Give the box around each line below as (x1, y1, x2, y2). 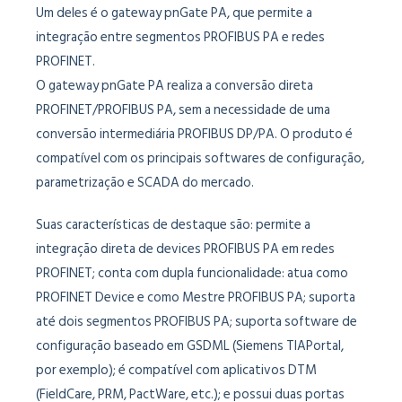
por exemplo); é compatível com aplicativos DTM (36, 359, 317, 381)
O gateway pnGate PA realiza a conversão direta (36, 74, 313, 97)
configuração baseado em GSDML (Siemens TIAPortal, (36, 335, 344, 357)
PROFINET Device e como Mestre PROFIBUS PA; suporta (36, 286, 355, 309)
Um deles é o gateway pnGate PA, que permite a (36, 2, 312, 24)
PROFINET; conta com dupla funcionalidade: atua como (36, 262, 348, 284)
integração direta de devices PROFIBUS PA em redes (36, 238, 335, 260)
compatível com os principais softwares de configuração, (36, 147, 364, 170)
